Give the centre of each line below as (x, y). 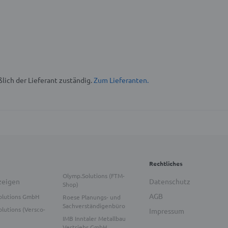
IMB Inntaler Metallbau (94, 219)
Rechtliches (166, 164)
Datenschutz (169, 181)
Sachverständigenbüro (94, 206)
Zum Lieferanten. (121, 80)
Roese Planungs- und (91, 197)
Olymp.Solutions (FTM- (93, 176)
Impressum (166, 211)
